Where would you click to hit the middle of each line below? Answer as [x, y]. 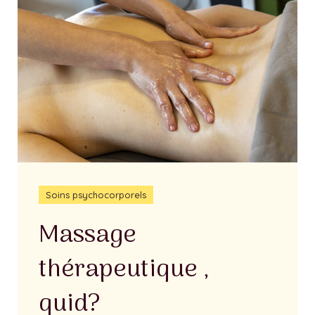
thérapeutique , [124, 270]
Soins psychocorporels [96, 195]
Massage [88, 236]
